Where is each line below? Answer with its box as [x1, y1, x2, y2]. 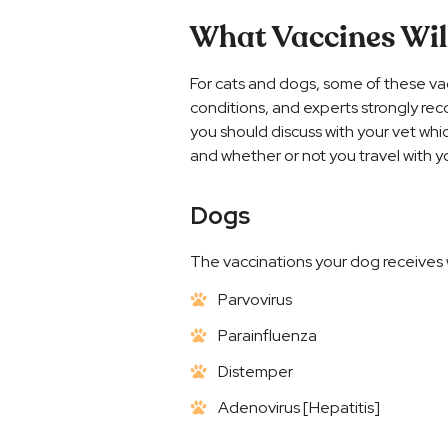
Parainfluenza [217, 324, 317, 346]
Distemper [217, 360, 293, 382]
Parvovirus [217, 288, 292, 310]
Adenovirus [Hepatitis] [217, 396, 380, 418]
